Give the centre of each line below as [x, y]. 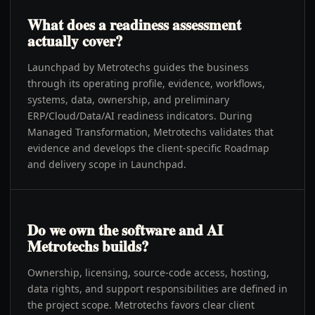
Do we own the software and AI [125, 230]
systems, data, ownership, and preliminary [128, 99]
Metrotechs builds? [88, 246]
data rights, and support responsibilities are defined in [157, 289]
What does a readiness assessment [134, 25]
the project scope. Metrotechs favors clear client [141, 305]
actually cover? [75, 41]
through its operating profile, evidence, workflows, [146, 83]
